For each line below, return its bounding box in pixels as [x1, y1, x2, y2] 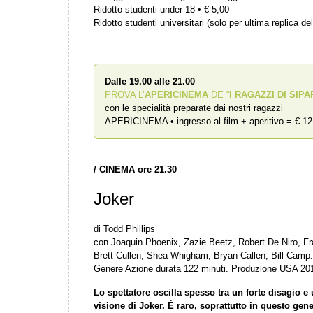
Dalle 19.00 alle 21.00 [105, 76, 195, 87]
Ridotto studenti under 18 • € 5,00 [94, 4, 229, 15]
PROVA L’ [105, 89, 145, 100]
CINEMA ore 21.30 [99, 164, 177, 175]
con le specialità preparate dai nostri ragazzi [105, 103, 283, 113]
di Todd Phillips [94, 224, 155, 234]
